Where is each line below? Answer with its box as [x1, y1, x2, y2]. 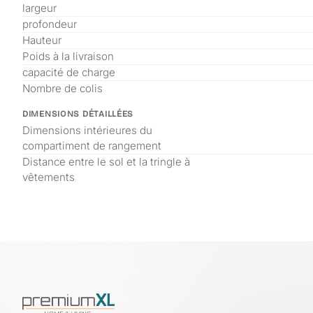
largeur [22, 1, 57, 15]
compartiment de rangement [22, 139, 161, 152]
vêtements [22, 170, 75, 184]
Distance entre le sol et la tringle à [22, 155, 190, 168]
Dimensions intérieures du [22, 124, 152, 137]
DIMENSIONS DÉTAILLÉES [22, 109, 134, 119]
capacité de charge [22, 66, 115, 79]
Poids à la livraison [22, 50, 114, 63]
